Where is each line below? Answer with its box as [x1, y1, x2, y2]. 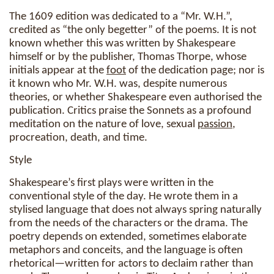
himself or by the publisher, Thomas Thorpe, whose [9, 51, 246, 63]
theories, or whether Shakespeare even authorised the [9, 92, 262, 103]
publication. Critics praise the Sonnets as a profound [9, 105, 251, 117]
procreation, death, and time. [9, 132, 147, 144]
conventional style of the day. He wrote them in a [9, 191, 238, 202]
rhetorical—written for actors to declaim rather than [9, 258, 253, 270]
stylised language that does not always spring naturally [9, 204, 262, 216]
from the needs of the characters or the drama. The [9, 218, 248, 229]
